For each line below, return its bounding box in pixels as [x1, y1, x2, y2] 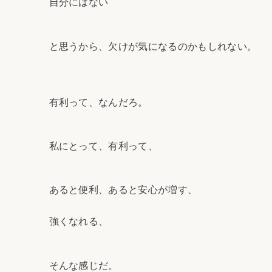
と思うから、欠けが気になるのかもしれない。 [49, 41, 257, 52]
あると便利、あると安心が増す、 [49, 185, 198, 195]
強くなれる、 [49, 216, 109, 227]
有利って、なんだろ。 [49, 97, 148, 108]
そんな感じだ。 [49, 260, 118, 271]
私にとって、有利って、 [49, 141, 158, 152]
